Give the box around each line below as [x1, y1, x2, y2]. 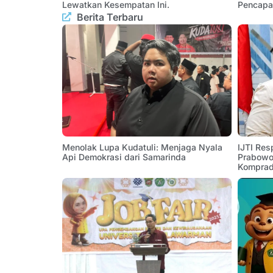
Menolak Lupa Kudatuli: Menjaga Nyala [62, 141, 222, 152]
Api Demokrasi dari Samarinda [62, 151, 186, 162]
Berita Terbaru [76, 10, 143, 23]
